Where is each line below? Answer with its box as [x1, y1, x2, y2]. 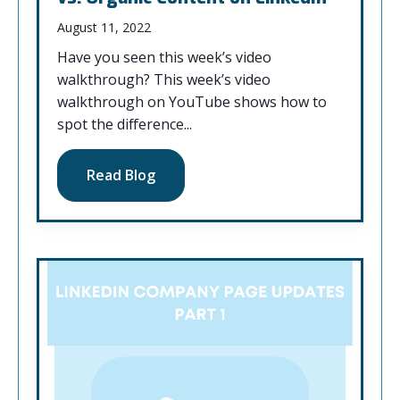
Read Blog [87, 165, 155, 185]
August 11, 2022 [57, 19, 151, 36]
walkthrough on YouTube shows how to [57, 92, 327, 112]
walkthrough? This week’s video [57, 70, 271, 89]
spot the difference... [57, 114, 192, 134]
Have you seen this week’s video [57, 47, 271, 67]
